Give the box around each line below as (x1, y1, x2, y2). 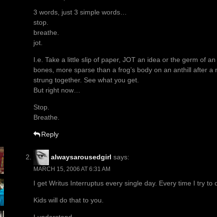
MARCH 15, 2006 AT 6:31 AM (33, 166, 110, 173)
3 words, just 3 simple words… (33, 8, 127, 16)
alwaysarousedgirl (51, 153, 111, 161)
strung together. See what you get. (33, 76, 139, 84)
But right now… (33, 86, 80, 94)
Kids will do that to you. (33, 196, 104, 204)
